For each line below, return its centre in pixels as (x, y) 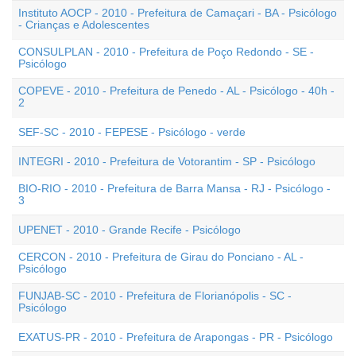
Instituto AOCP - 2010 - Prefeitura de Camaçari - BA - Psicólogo (178, 13)
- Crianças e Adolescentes (84, 25)
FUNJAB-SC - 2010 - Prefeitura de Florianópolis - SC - (155, 296)
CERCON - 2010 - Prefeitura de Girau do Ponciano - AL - (161, 257)
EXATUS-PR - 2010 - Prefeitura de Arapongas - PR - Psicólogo (176, 337)
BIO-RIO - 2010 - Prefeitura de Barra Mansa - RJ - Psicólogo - (174, 188)
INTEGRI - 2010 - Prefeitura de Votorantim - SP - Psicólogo (167, 161)
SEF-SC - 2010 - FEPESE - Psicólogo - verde (132, 132)
